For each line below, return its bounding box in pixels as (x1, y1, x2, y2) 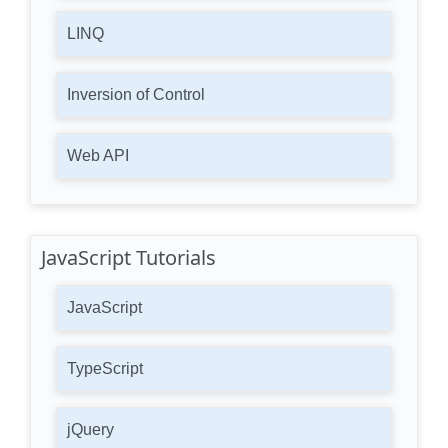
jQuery (67, 421, 114, 438)
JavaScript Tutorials (41, 244, 216, 271)
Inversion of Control (67, 86, 205, 103)
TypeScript (67, 360, 143, 377)
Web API (67, 147, 129, 164)
